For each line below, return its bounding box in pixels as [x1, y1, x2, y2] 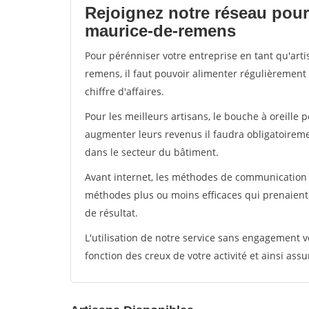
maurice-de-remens [85, 21, 236, 40]
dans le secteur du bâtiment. [85, 146, 219, 159]
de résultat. [85, 206, 138, 219]
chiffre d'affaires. [85, 85, 164, 98]
